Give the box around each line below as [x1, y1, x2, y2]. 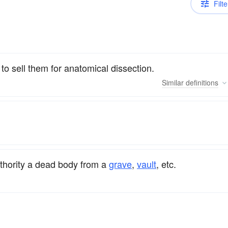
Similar [162, 77, 184, 88]
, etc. [156, 157, 176, 170]
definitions [184, 77, 218, 88]
